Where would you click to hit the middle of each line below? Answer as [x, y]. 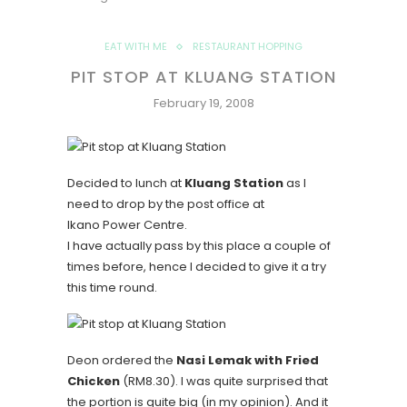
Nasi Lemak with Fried [248, 360]
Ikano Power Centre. [127, 225]
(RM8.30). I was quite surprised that [224, 381]
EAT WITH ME [136, 46]
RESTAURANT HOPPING [248, 46]
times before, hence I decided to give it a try [197, 267]
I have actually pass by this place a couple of [199, 246]
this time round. [112, 288]
